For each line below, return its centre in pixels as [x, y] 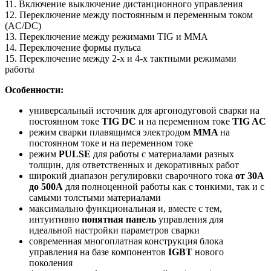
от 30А [250, 176]
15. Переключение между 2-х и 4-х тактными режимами [121, 59]
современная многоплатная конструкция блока [126, 241]
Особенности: [34, 90]
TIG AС [249, 122]
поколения [51, 263]
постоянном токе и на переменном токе [111, 143]
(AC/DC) [23, 26]
